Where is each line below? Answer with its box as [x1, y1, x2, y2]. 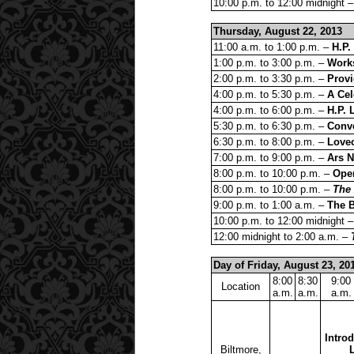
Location [221, 280, 260, 292]
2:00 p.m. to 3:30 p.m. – [213, 72, 327, 85]
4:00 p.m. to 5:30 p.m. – [213, 88, 327, 100]
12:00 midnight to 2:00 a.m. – [213, 230, 351, 243]
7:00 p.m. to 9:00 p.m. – [213, 151, 327, 164]
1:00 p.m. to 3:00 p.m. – [213, 56, 327, 69]
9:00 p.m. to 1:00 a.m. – [213, 198, 327, 211]
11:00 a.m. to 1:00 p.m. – [213, 40, 332, 53]
